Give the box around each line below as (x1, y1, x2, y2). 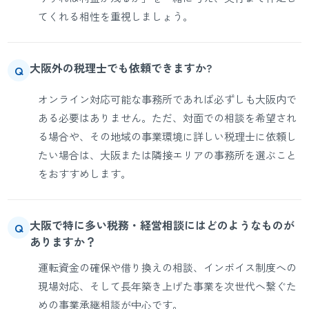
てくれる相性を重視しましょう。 (38, 9, 194, 23)
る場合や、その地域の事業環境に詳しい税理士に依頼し (38, 129, 297, 143)
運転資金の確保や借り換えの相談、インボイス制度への (38, 260, 297, 275)
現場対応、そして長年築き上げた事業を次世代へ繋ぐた (38, 279, 297, 293)
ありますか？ (30, 233, 97, 250)
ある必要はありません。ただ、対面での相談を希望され (38, 110, 297, 125)
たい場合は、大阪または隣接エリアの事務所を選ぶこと (38, 148, 297, 162)
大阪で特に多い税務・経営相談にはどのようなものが (30, 217, 295, 233)
